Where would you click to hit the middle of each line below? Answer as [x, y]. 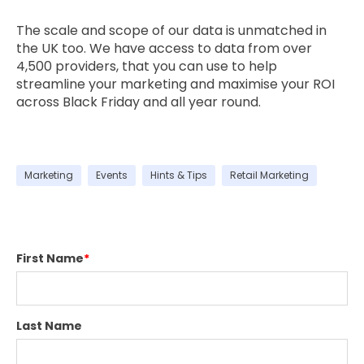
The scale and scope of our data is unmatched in [171, 30]
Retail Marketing [269, 175]
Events [112, 175]
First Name [50, 259]
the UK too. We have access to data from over [164, 48]
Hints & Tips [179, 175]
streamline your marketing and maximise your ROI [175, 84]
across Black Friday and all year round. [139, 102]
